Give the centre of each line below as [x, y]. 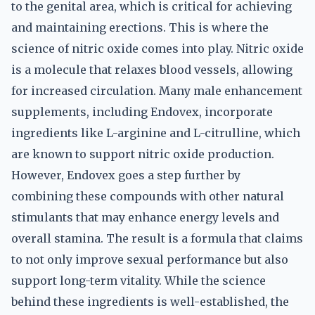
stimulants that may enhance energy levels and [145, 217]
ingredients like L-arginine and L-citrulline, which [156, 133]
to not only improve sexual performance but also [150, 259]
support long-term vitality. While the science [139, 281]
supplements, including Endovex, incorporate [142, 112]
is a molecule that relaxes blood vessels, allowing [152, 70]
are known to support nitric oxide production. [143, 154]
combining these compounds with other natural [148, 196]
